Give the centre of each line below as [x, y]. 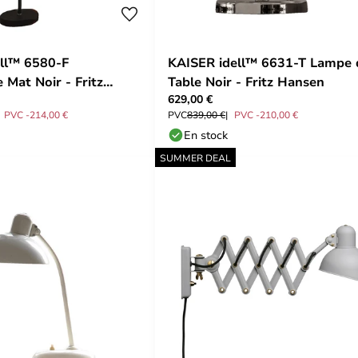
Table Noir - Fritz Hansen [246, 82]
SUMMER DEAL [195, 157]
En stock [206, 135]
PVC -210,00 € [266, 114]
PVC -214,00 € [36, 114]
